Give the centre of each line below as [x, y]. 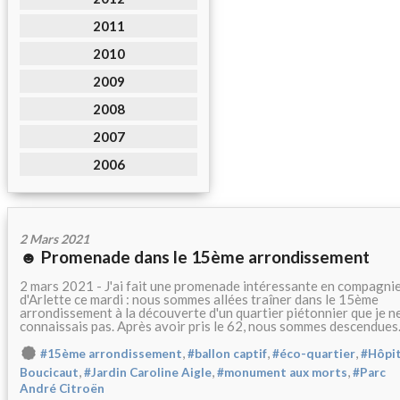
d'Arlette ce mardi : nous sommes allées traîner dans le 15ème [199, 300]
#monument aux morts [282, 373]
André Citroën [62, 389]
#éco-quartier [314, 354]
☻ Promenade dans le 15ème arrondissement [195, 257]
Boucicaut [49, 373]
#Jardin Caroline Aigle [148, 373]
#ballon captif [227, 354]
